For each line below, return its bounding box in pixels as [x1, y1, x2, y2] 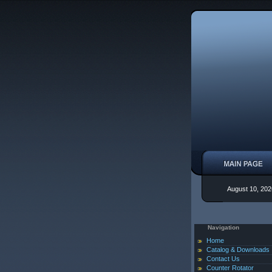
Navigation [208, 224, 239, 231]
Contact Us [206, 255, 240, 262]
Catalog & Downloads [206, 246, 270, 253]
